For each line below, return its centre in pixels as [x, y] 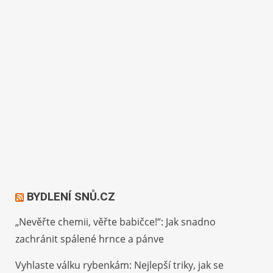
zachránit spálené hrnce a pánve [90, 239]
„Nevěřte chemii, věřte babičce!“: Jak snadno [116, 222]
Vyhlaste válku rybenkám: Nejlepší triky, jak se [120, 265]
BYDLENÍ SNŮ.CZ [71, 197]
